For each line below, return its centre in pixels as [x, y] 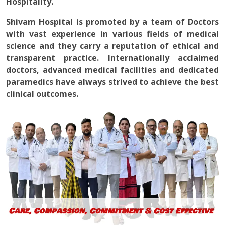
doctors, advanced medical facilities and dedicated [113, 70]
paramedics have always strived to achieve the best [113, 82]
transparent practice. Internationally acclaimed [113, 58]
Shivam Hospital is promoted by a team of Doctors [113, 22]
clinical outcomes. [42, 94]
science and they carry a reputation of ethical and [113, 46]
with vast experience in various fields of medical [113, 34]
